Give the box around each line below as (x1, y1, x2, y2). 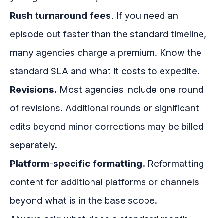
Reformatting (145, 158, 204, 170)
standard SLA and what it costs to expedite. (10, 65, 200, 77)
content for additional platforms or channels (10, 176, 199, 188)
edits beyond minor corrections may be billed (10, 121, 203, 133)
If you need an (114, 10, 178, 22)
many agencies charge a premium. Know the (10, 47, 201, 59)
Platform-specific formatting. (10, 158, 145, 170)
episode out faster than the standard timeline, (10, 28, 207, 40)
